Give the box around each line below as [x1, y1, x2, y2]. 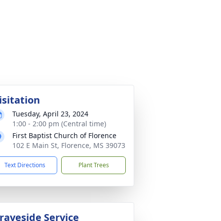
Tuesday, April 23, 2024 [12, 109, 88, 118]
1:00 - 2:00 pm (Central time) [12, 119, 106, 128]
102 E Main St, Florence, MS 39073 [12, 141, 125, 150]
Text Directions [4, 161, 45, 169]
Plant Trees [78, 161, 109, 169]
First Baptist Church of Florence [12, 131, 116, 140]
